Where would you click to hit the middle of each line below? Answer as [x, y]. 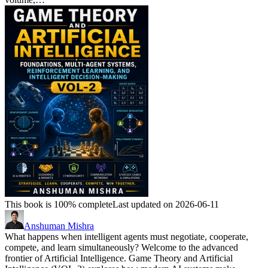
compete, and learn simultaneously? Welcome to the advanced [121, 248]
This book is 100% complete [59, 205]
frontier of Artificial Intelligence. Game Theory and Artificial [119, 258]
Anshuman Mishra [59, 226]
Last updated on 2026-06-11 [166, 205]
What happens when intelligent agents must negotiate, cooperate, [127, 237]
